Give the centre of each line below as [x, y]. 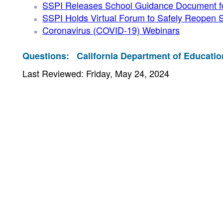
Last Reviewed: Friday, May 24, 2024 [96, 73]
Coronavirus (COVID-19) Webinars [111, 30]
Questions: [50, 56]
